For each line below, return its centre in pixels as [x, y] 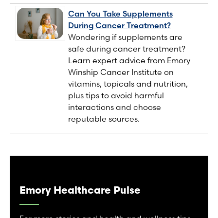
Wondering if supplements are [125, 37]
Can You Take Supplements [120, 14]
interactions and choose [114, 107]
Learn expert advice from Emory [129, 61]
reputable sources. [104, 119]
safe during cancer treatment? [127, 49]
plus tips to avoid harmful [116, 96]
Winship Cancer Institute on [121, 72]
